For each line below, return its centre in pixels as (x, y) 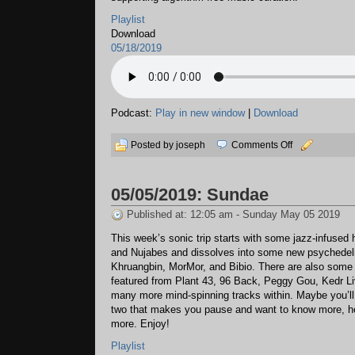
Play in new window (200, 113)
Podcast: (133, 113)
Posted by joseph (169, 145)
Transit (306, 176)
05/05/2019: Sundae (190, 195)
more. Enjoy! (140, 324)
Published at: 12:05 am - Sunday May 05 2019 (233, 214)
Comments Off (262, 145)
